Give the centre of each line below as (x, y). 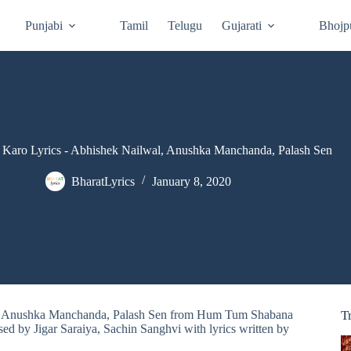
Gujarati (242, 25)
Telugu (185, 25)
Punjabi (44, 25)
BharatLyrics (103, 181)
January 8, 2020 (192, 181)
